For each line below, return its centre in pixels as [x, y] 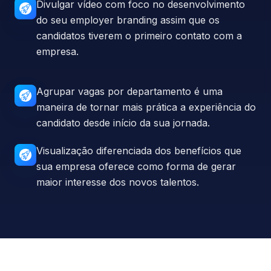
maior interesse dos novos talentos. [118, 182]
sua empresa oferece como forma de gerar [136, 166]
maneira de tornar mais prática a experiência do [146, 107]
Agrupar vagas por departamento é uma [129, 91]
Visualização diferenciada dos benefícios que [139, 150]
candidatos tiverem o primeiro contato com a [139, 35]
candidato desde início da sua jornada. [123, 122]
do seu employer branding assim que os [128, 20]
